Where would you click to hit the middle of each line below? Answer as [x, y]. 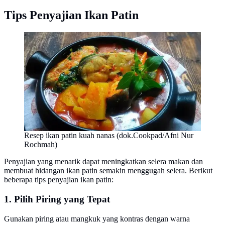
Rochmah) [41, 145]
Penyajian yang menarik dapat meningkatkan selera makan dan [103, 162]
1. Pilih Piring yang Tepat [57, 199]
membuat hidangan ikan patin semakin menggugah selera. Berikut [108, 171]
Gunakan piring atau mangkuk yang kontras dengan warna [97, 218]
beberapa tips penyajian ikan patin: [59, 180]
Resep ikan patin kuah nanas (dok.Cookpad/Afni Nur [109, 136]
